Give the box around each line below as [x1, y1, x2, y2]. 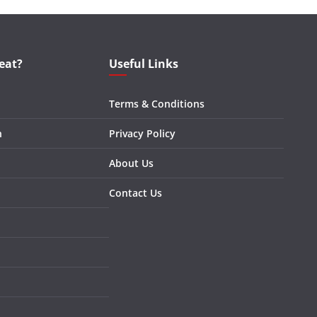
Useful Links [109, 56, 179, 71]
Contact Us [109, 186, 163, 200]
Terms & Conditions [109, 97, 205, 110]
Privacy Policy [109, 127, 176, 140]
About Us [109, 156, 154, 170]
